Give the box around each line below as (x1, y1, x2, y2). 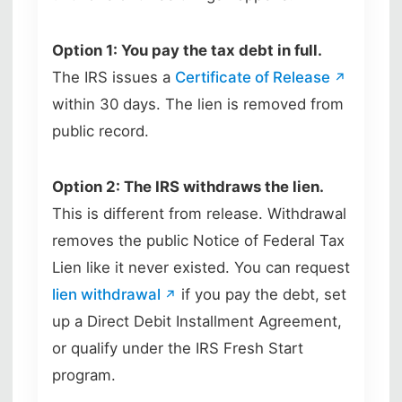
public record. (52, 121, 149, 140)
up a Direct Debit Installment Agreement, (52, 311, 342, 330)
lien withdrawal (52, 284, 161, 303)
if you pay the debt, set (177, 284, 346, 303)
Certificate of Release (175, 67, 330, 86)
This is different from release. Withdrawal (52, 204, 346, 223)
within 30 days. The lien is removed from (52, 94, 344, 113)
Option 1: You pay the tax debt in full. (52, 40, 322, 59)
